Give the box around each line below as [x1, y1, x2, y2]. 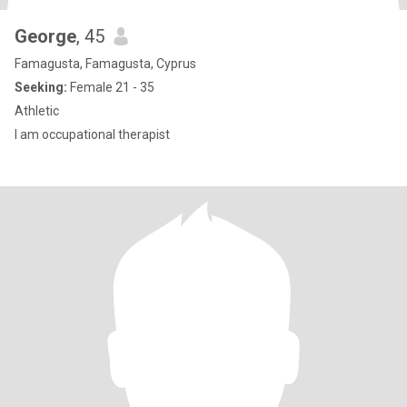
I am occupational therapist [15, 127, 170, 142]
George [15, 25, 76, 47]
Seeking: [15, 80, 67, 94]
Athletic [15, 104, 59, 118]
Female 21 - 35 [67, 80, 154, 94]
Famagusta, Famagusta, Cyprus [15, 56, 196, 71]
